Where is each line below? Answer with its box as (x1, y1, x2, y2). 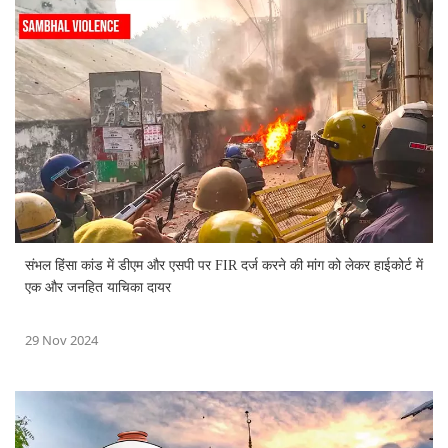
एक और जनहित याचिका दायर (25, 279, 171, 295)
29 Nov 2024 (25, 330, 98, 349)
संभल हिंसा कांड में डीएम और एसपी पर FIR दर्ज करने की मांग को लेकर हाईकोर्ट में (25, 257, 423, 273)
